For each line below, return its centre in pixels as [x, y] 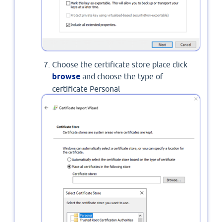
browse [67, 76]
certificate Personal [86, 88]
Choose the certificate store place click [120, 64]
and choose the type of [123, 76]
